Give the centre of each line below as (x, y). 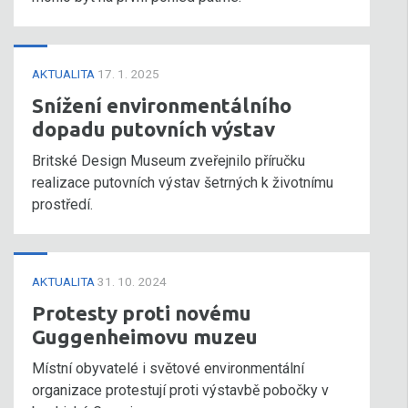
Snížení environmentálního (162, 105)
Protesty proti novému (142, 313)
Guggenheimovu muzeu (145, 337)
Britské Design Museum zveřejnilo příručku (168, 161)
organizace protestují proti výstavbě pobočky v (180, 390)
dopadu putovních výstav (153, 129)
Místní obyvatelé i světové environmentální (168, 368)
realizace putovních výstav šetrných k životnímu (183, 183)
